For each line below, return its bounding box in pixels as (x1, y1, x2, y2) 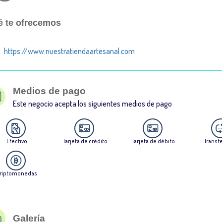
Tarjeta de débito (132, 137, 175, 145)
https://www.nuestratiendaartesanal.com (4, 46, 135, 56)
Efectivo (6, 137, 27, 145)
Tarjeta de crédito (62, 137, 108, 145)
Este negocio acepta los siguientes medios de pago (12, 98, 172, 109)
